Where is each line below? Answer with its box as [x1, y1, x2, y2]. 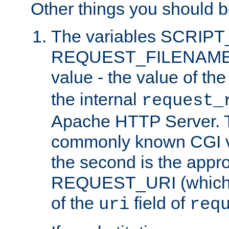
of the [51, 193, 99, 213]
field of [129, 193, 190, 213]
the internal [51, 89, 142, 109]
